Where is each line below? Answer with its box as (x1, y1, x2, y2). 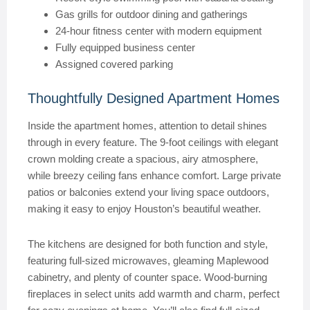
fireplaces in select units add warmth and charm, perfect (28, 288, 280, 300)
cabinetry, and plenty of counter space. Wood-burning (28, 271, 267, 283)
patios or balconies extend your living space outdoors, (28, 186, 269, 198)
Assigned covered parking (55, 58, 173, 70)
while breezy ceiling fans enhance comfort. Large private (28, 170, 281, 181)
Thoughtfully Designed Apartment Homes (28, 91, 280, 106)
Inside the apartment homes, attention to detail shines (28, 120, 267, 131)
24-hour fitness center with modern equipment (55, 25, 262, 37)
